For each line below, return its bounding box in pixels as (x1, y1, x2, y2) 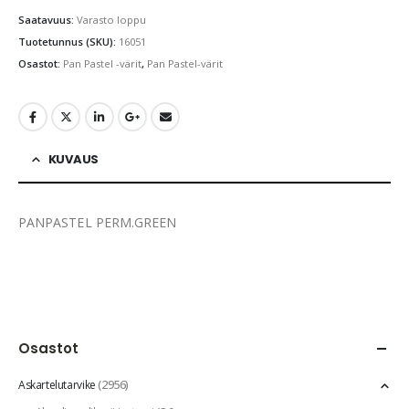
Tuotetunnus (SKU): (18, 34, 119, 48)
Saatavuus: (18, 13, 77, 27)
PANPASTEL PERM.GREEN (18, 214, 177, 232)
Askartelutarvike (18, 376, 96, 393)
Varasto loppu (77, 13, 146, 27)
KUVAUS (47, 151, 99, 169)
